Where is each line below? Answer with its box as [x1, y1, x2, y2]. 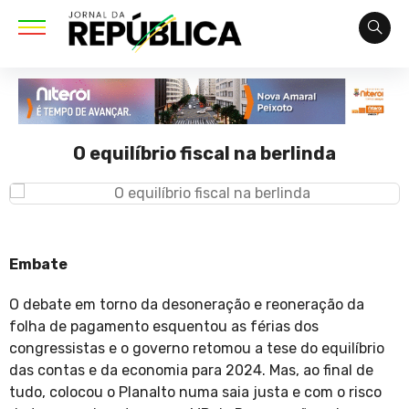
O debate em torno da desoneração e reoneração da [9, 296, 364, 314]
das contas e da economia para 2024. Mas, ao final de [9, 362, 373, 380]
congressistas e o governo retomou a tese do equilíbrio [9, 340, 384, 358]
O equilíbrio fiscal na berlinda [73, 142, 336, 165]
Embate [9, 256, 68, 274]
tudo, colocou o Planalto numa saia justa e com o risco [9, 383, 382, 402]
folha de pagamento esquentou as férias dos [9, 318, 319, 336]
